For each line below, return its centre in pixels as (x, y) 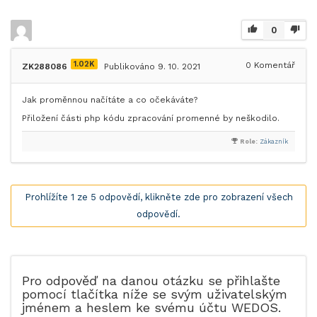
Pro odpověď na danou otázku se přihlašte (151, 281)
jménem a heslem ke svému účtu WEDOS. (151, 307)
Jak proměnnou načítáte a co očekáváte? (110, 100)
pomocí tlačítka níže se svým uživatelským (155, 294)
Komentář (273, 65)
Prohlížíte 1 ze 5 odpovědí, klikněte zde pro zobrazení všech (158, 197)
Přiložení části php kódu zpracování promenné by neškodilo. (151, 118)
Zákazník (274, 142)
